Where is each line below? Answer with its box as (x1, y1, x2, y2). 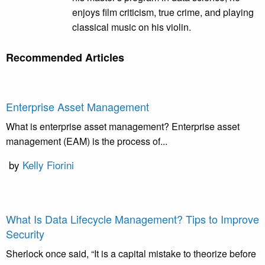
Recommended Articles (6, 50, 124, 66)
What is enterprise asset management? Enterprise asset (6, 119, 240, 134)
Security (6, 226, 44, 242)
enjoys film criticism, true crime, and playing (72, 5, 254, 20)
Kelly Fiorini (22, 157, 74, 173)
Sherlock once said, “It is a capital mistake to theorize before (6, 247, 256, 261)
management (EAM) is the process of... (6, 134, 167, 148)
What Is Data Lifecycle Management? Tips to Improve (6, 211, 259, 227)
